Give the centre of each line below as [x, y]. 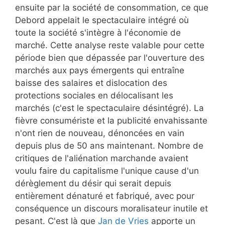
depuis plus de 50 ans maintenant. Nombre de [109, 146]
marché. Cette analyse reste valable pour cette [110, 45]
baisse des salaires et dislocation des [91, 83]
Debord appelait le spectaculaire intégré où [102, 20]
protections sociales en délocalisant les [94, 96]
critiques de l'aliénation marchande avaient [102, 158]
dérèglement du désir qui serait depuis [93, 184]
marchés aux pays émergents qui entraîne [100, 71]
